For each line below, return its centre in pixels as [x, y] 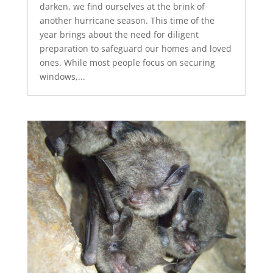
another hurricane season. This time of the [127, 20]
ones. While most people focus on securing [127, 62]
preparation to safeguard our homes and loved [135, 48]
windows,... [62, 76]
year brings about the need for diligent [119, 34]
